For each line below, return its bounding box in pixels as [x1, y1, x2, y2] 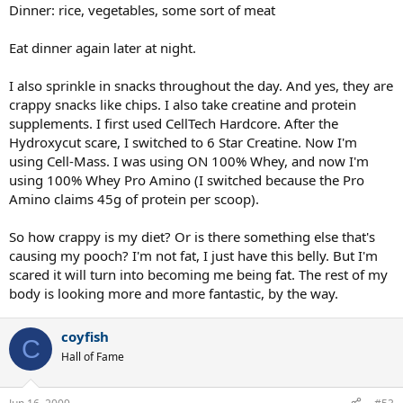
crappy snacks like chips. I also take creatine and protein [9, 95, 356, 113]
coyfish [61, 327, 109, 345]
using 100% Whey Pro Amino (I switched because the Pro [9, 171, 364, 189]
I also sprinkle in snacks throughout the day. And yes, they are [9, 76, 393, 94]
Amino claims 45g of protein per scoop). [9, 190, 259, 208]
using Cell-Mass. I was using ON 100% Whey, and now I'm [9, 152, 369, 170]
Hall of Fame [61, 349, 124, 364]
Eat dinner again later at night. [9, 39, 196, 57]
